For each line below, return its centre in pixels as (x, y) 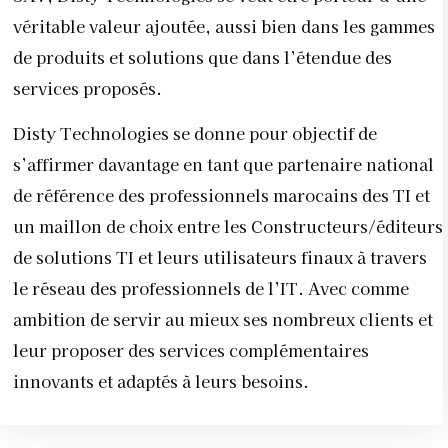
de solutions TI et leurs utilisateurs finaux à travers (220, 257)
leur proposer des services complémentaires (191, 350)
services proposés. (87, 87)
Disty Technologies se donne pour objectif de (195, 133)
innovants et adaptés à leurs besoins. (161, 381)
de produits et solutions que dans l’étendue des (202, 56)
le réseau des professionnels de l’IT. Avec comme (211, 288)
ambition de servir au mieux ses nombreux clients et (223, 319)
